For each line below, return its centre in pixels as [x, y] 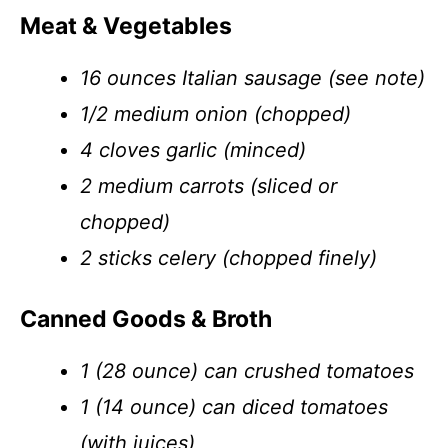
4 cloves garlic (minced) [193, 150]
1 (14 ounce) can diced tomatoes [234, 407]
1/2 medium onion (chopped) [215, 114]
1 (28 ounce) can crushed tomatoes [247, 371]
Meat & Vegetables [126, 26]
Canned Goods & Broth [146, 319]
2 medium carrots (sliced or [208, 186]
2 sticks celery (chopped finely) [228, 258]
